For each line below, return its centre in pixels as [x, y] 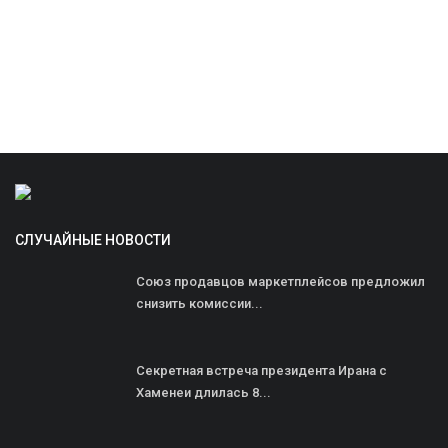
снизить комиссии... [199, 303]
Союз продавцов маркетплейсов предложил [280, 281]
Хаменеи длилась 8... [203, 392]
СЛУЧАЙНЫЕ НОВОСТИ [93, 239]
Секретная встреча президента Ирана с [261, 370]
